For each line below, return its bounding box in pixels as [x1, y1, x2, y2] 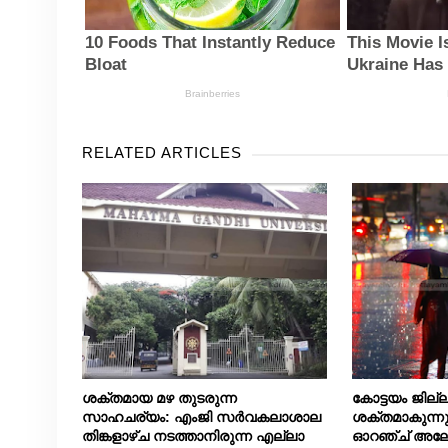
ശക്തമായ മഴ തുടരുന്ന [81, 390, 237, 407]
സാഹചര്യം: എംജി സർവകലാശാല [81, 409, 321, 426]
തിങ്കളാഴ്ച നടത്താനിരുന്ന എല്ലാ [81, 428, 304, 445]
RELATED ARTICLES [81, 144, 242, 162]
